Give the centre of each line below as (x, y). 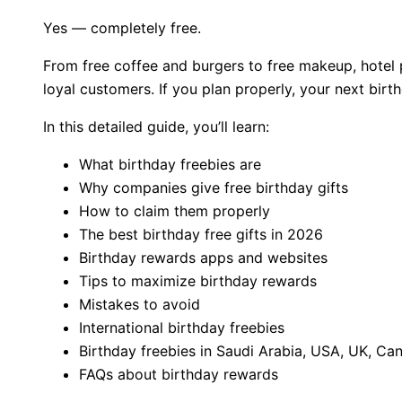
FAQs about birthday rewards (179, 375)
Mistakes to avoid (140, 305)
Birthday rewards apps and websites (203, 258)
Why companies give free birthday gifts (214, 188)
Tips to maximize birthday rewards (198, 281)
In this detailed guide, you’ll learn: (156, 127)
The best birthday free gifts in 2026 (201, 235)
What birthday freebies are (170, 165)
